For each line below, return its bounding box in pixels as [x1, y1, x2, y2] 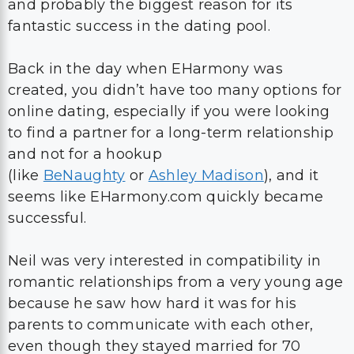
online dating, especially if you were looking [8, 103, 330, 120]
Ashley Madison [148, 167, 264, 184]
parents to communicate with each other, [8, 316, 314, 333]
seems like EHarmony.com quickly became [8, 188, 324, 205]
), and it [263, 167, 319, 184]
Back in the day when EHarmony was [8, 60, 283, 77]
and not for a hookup [8, 145, 163, 163]
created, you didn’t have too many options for [8, 81, 342, 99]
